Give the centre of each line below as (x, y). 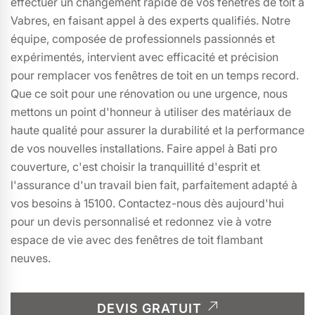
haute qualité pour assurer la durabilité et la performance (157, 130)
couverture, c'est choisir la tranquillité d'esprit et (135, 167)
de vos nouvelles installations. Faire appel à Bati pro (144, 148)
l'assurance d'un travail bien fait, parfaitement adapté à (154, 185)
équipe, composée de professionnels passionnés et (143, 39)
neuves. (31, 258)
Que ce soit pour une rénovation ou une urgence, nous (149, 94)
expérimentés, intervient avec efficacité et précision (144, 57)
